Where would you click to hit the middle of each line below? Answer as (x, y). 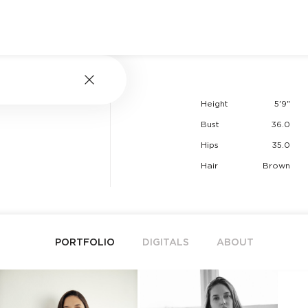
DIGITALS (165, 242)
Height (214, 104)
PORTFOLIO (85, 242)
